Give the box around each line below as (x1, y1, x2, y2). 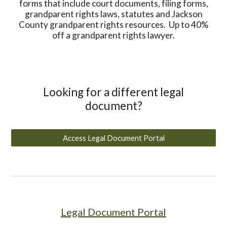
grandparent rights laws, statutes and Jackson (24, 9, 203, 19)
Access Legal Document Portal (62, 133, 165, 142)
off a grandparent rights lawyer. (52, 30, 175, 41)
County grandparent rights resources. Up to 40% (19, 19, 208, 30)
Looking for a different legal (43, 85, 184, 99)
